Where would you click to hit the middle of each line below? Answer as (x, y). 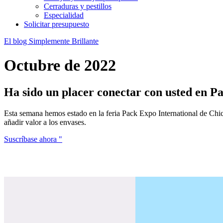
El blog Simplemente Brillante (51, 41)
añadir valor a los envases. (45, 122)
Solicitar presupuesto (56, 24)
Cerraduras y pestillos (78, 6)
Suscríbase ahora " (33, 139)
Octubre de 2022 (60, 65)
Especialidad (64, 15)
